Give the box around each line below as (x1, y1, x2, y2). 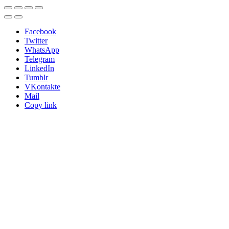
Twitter (25, 36, 48, 45)
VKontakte (25, 82, 60, 91)
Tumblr (25, 73, 48, 82)
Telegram (25, 54, 55, 63)
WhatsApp (25, 45, 59, 54)
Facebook (25, 27, 56, 36)
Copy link (25, 100, 57, 109)
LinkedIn (25, 63, 54, 73)
